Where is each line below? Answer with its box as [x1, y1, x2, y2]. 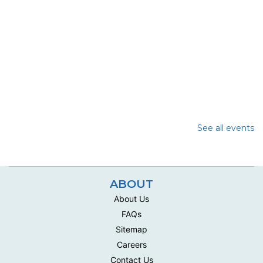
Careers [116, 239, 147, 249]
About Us [114, 193, 149, 204]
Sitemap [116, 224, 147, 234]
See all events [197, 123, 254, 134]
